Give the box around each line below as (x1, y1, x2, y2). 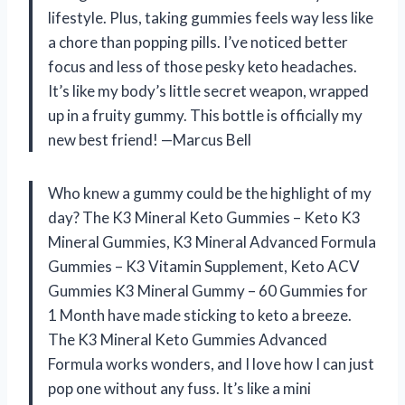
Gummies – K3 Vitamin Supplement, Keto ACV (48, 256, 360, 276)
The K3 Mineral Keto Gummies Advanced (48, 329, 327, 349)
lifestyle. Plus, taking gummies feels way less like (48, 7, 373, 27)
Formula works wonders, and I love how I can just (48, 353, 374, 373)
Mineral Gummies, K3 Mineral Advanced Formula (48, 231, 376, 251)
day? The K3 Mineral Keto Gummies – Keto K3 (48, 207, 361, 227)
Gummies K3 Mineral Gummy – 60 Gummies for (48, 280, 368, 300)
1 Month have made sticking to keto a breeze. (48, 305, 352, 325)
